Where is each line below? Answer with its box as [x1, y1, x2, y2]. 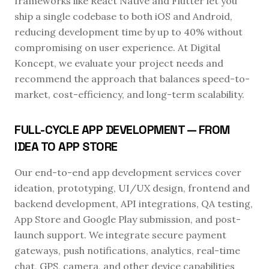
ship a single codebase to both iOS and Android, [14, 10, 232, 22]
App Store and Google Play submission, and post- [14, 213, 241, 225]
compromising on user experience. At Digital [14, 41, 220, 53]
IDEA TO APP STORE [14, 139, 118, 154]
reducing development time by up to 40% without [14, 26, 243, 38]
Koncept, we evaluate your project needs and [14, 57, 223, 69]
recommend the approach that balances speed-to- [14, 73, 250, 85]
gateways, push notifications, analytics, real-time [14, 244, 240, 256]
